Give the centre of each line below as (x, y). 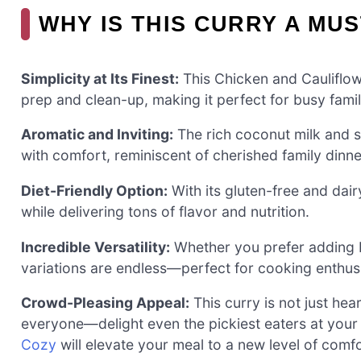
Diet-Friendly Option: (94, 190)
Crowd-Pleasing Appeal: (105, 303)
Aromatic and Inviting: (97, 135)
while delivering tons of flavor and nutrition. (165, 211)
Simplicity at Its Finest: (100, 78)
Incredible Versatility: (95, 247)
